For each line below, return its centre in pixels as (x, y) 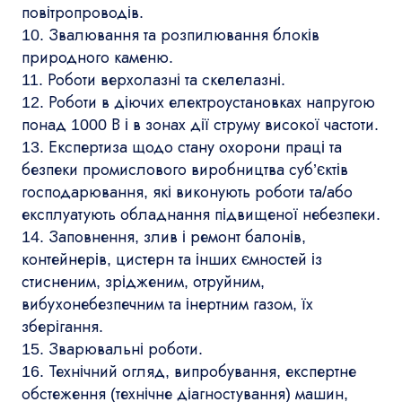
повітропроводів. (83, 12)
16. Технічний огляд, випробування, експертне (189, 371)
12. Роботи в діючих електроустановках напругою (198, 102)
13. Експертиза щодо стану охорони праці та (182, 147)
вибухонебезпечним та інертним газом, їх (167, 304)
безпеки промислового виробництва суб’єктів (185, 169)
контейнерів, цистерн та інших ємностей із (172, 259)
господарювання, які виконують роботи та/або (187, 192)
